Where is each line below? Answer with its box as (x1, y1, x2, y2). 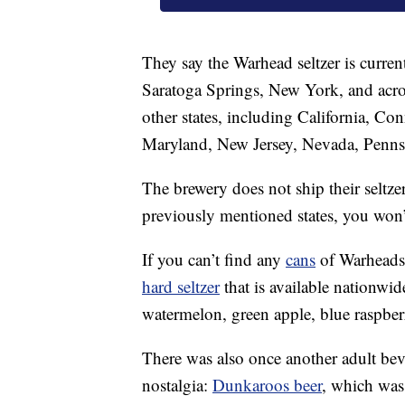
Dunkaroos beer (212, 373, 322, 397)
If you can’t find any (142, 248, 286, 271)
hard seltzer (142, 275, 220, 298)
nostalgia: (142, 373, 212, 397)
